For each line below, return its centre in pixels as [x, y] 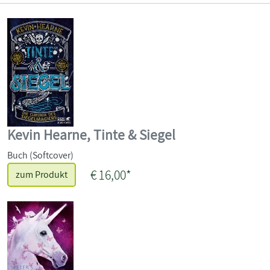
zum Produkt [42, 174]
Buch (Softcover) [40, 155]
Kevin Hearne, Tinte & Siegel [91, 134]
